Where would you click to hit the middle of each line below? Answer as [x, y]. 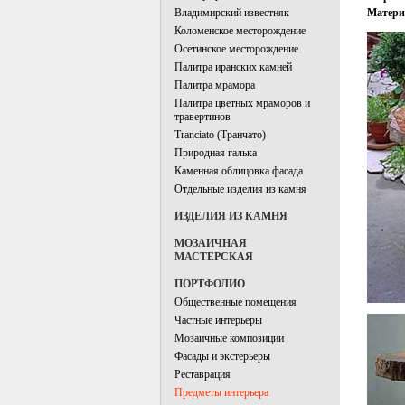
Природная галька [216, 153]
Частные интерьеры [218, 320]
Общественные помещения [235, 302]
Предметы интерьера [221, 392]
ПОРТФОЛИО [210, 284]
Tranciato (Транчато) [220, 135]
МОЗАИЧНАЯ [211, 243]
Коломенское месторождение [240, 31]
